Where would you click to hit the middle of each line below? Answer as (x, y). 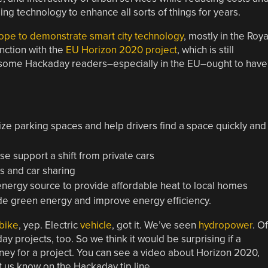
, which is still (205, 50)
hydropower (225, 225)
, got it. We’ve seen (155, 225)
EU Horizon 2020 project (121, 50)
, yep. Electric (48, 225)
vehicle (95, 225)
